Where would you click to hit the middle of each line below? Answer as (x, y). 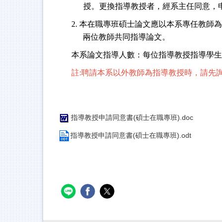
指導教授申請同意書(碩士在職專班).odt (131, 136)
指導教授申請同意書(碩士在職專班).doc (132, 118)
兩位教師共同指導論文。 (126, 37)
